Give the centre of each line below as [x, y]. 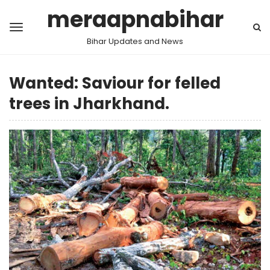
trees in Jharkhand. [89, 104]
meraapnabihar [135, 20]
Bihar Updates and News [135, 41]
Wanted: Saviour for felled [115, 83]
